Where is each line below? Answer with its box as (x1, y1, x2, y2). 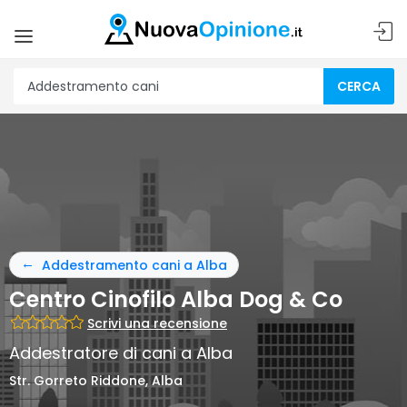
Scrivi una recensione (87, 314, 227, 333)
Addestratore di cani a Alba (9, 342, 233, 364)
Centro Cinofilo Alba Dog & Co (9, 284, 342, 314)
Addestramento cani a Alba (42, 256, 227, 274)
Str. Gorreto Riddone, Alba (9, 372, 183, 390)
